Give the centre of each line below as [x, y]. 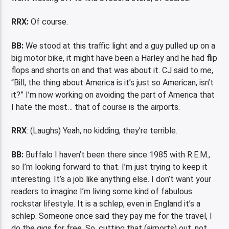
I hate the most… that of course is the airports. [96, 107]
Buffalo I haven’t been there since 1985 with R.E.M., [117, 154]
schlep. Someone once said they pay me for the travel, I [112, 216]
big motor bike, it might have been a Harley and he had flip [114, 58]
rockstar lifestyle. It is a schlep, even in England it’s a [106, 203]
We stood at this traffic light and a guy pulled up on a [120, 45]
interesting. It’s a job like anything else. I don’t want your [111, 179]
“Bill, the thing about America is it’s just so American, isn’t [113, 82]
